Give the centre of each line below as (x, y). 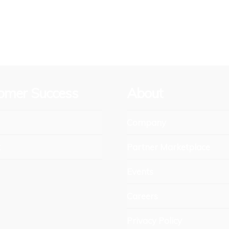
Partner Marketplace (168, 147)
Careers (142, 196)
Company (146, 122)
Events (140, 172)
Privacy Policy (154, 221)
